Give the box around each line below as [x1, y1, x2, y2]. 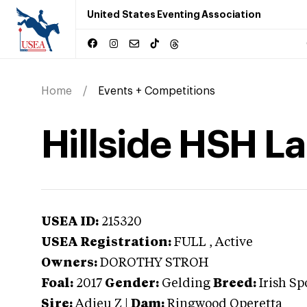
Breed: [213, 278, 256, 290]
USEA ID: [41, 216, 99, 228]
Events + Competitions [98, 86, 215, 97]
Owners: [41, 257, 97, 269]
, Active [209, 236, 253, 249]
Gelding [162, 278, 210, 290]
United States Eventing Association [87, 10, 261, 19]
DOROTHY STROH [100, 257, 208, 269]
